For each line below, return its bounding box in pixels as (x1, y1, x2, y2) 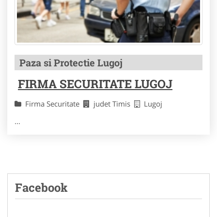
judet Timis (93, 99, 134, 109)
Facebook (15, 180, 68, 196)
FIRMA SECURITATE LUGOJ (18, 76, 172, 92)
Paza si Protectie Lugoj (19, 56, 123, 69)
